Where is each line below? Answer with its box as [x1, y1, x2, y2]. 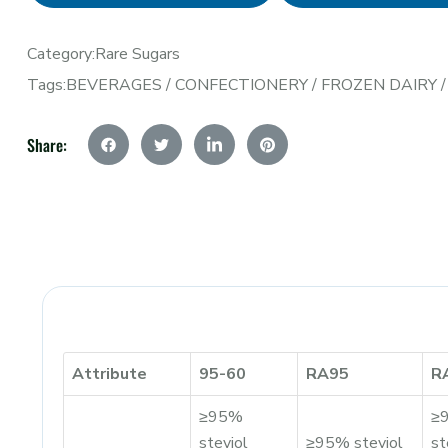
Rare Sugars [95, 43, 180, 65]
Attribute [72, 363, 147, 385]
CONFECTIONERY [175, 74, 308, 96]
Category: [27, 43, 95, 65]
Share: [27, 132, 67, 157]
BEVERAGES [66, 74, 162, 96]
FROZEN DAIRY [321, 74, 437, 96]
